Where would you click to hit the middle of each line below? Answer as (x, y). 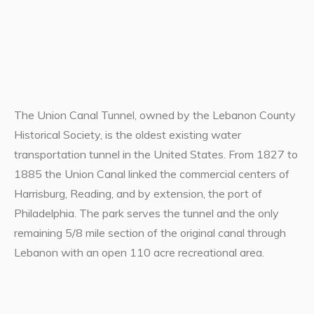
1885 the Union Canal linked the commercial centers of (151, 173)
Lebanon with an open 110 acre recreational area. (139, 252)
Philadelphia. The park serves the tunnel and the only (146, 213)
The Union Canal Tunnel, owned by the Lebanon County (155, 115)
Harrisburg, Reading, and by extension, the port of (138, 193)
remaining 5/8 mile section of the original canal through (150, 232)
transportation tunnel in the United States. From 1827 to (156, 154)
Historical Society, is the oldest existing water (127, 134)
